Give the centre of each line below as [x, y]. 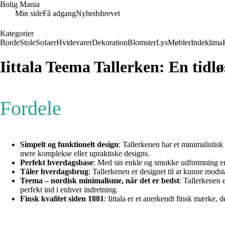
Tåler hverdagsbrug [54, 172]
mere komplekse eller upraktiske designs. [85, 154]
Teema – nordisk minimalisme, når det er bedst [100, 181]
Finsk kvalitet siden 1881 [62, 199]
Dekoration [110, 42]
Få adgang [59, 13]
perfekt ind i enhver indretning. [69, 190]
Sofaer [46, 42]
